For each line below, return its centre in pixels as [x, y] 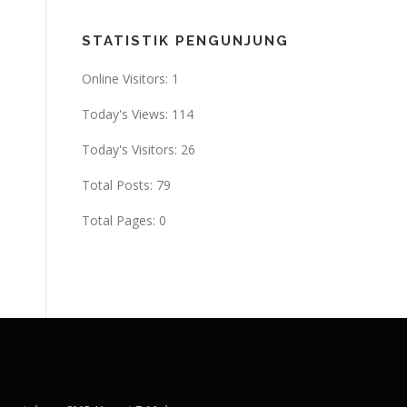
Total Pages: [120, 220]
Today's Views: [127, 114]
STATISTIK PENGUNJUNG [185, 41]
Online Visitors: [127, 79]
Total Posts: [119, 185]
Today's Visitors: [131, 149]
